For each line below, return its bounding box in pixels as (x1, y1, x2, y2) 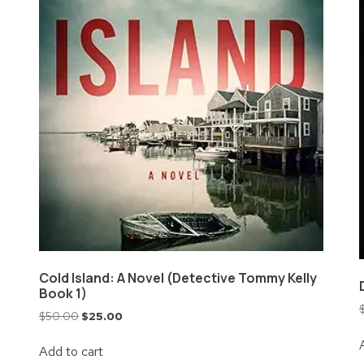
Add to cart (38, 343, 103, 361)
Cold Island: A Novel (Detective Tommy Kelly (38, 268, 317, 287)
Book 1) (38, 284, 87, 302)
